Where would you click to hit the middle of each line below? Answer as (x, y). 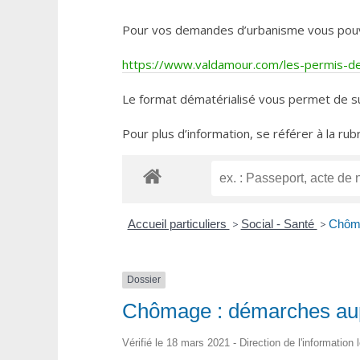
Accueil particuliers (178, 224)
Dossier (144, 280)
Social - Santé (279, 224)
